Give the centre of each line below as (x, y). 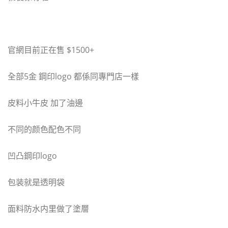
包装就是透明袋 (36, 182)
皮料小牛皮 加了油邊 (45, 103)
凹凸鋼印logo (32, 156)
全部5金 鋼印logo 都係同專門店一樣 (73, 77)
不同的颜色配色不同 (44, 130)
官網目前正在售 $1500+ (51, 50)
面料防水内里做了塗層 (48, 209)
